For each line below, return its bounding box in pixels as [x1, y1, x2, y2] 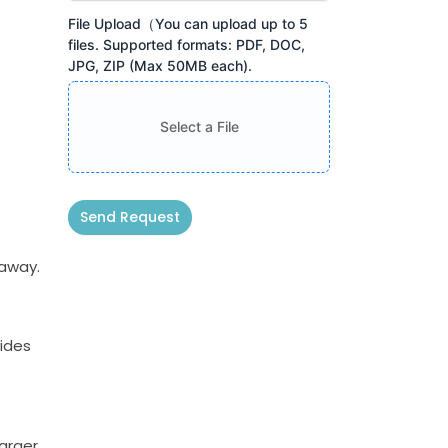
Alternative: [68, 248, 144, 266]
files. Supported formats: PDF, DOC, [68, 35, 306, 53]
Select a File [159, 117, 239, 135]
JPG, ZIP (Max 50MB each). [68, 56, 253, 74]
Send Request [80, 206, 181, 227]
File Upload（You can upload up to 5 [68, 14, 309, 32]
